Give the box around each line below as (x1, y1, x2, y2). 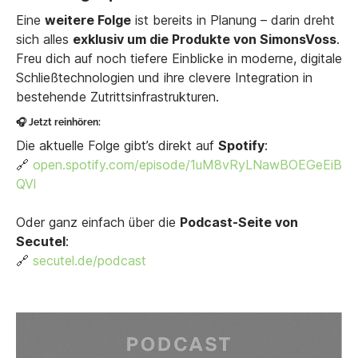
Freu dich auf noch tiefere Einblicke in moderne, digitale (16, 50, 342, 67)
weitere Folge (45, 12, 131, 29)
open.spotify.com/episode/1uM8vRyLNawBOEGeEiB (33, 157, 342, 173)
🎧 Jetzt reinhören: (16, 117, 101, 129)
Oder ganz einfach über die (16, 214, 180, 231)
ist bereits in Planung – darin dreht (131, 12, 335, 29)
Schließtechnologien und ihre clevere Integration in (16, 70, 312, 86)
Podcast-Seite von (180, 214, 298, 231)
